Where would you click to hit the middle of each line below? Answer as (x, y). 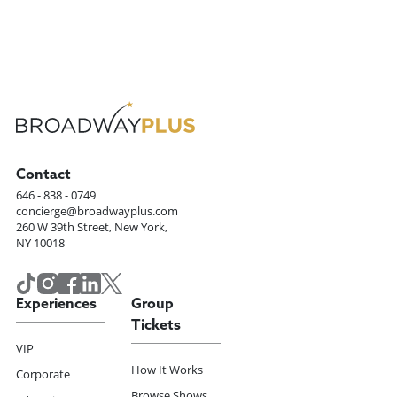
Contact (44, 175)
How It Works (167, 370)
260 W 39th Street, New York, (92, 227)
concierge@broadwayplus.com (97, 211)
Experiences (57, 304)
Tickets (156, 326)
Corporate (43, 375)
